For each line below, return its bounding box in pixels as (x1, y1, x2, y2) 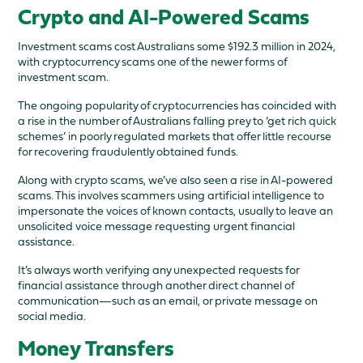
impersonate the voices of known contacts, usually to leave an (18, 204, 334, 218)
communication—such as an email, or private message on (18, 294, 318, 308)
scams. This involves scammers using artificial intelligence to (18, 189, 325, 203)
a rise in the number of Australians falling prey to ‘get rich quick (18, 114, 337, 128)
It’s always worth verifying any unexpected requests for (18, 263, 300, 277)
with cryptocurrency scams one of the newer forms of (18, 55, 288, 69)
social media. (18, 310, 87, 323)
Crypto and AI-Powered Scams (18, 8, 310, 31)
